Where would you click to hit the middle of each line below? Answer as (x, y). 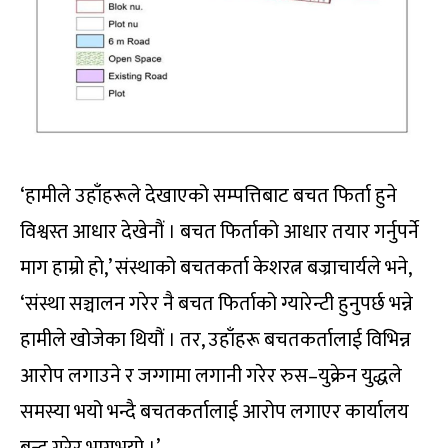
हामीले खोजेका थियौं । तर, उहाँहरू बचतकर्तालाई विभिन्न (215, 339)
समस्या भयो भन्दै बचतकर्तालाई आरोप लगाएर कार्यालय (214, 411)
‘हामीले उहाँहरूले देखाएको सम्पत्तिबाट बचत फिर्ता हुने (208, 195)
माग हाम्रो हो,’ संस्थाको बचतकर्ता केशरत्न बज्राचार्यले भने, (215, 267)
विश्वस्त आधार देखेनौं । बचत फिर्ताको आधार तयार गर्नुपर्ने (219, 231)
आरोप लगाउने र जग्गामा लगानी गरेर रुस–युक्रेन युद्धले (211, 375)
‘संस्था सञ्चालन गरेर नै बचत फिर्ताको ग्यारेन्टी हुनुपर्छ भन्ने (216, 303)
